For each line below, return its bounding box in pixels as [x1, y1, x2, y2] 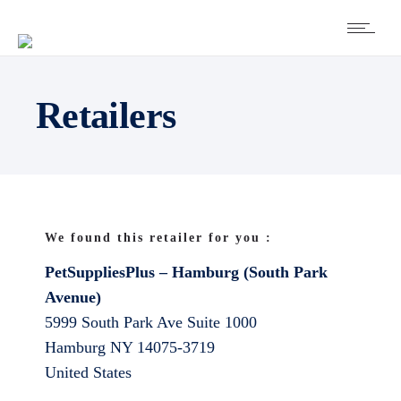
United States [45, 363, 132, 381]
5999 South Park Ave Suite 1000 [45, 313, 257, 331]
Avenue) [45, 288, 101, 306]
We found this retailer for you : [45, 231, 272, 244]
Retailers [36, 95, 176, 136]
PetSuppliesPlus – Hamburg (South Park [45, 263, 328, 281]
